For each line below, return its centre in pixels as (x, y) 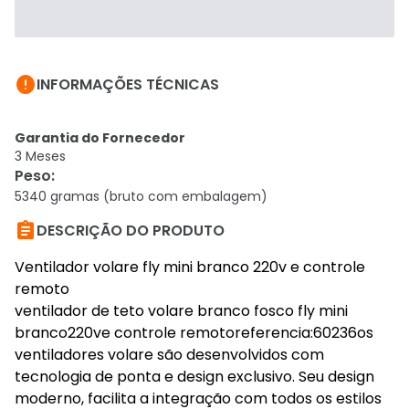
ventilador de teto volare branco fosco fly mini (181, 311)
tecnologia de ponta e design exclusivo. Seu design (194, 377)
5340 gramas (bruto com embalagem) (141, 196)
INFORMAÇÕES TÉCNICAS (128, 84)
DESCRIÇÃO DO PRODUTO (131, 231)
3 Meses (40, 156)
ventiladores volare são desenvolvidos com (169, 355)
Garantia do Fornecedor (100, 138)
